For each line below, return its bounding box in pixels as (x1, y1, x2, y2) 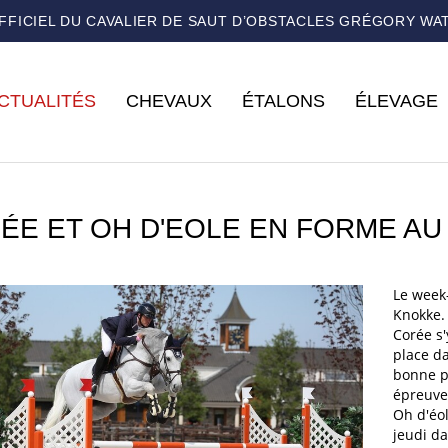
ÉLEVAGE (355, 91, 438, 111)
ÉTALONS (242, 91, 325, 111)
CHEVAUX (126, 91, 212, 111)
